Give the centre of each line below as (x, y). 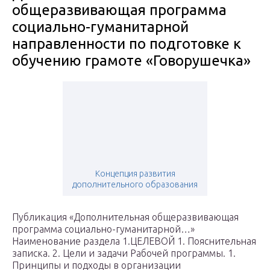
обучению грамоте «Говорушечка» (131, 61)
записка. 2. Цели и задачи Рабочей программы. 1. (124, 253)
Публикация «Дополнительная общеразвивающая (125, 217)
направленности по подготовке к (127, 44)
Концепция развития (135, 174)
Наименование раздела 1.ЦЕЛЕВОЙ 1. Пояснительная (134, 241)
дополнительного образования (135, 185)
